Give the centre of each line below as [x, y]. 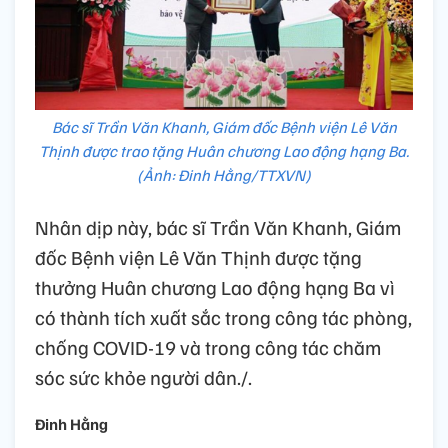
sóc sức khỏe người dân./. [143, 376]
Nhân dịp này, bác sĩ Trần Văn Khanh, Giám [218, 226]
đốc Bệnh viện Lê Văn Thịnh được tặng [198, 256]
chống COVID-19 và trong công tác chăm [208, 346]
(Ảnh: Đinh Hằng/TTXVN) [224, 174]
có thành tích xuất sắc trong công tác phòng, [223, 316]
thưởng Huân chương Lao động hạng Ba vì [215, 286]
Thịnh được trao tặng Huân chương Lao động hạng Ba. [224, 150]
